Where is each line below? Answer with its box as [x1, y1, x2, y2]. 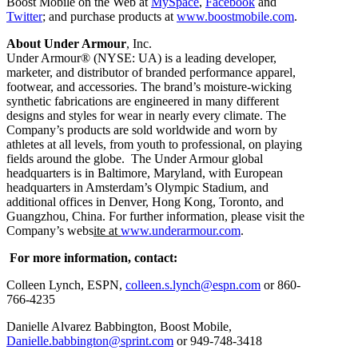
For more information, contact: [10, 250, 177, 265]
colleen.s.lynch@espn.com [125, 277, 261, 292]
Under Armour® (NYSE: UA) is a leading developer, [6, 50, 276, 65]
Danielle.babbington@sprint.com [6, 333, 173, 348]
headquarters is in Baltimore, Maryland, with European [6, 165, 283, 180]
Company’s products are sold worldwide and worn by [6, 122, 277, 137]
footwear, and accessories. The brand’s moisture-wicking [6, 79, 292, 93]
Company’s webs [6, 223, 93, 237]
